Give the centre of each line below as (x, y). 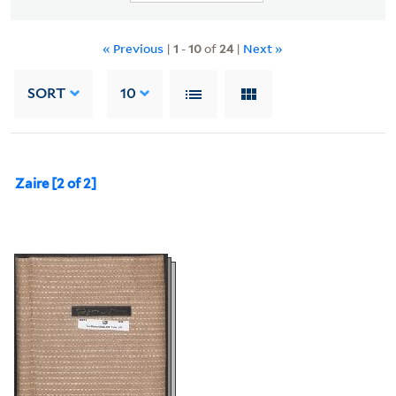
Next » (263, 48)
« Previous (134, 48)
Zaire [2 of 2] (56, 183)
